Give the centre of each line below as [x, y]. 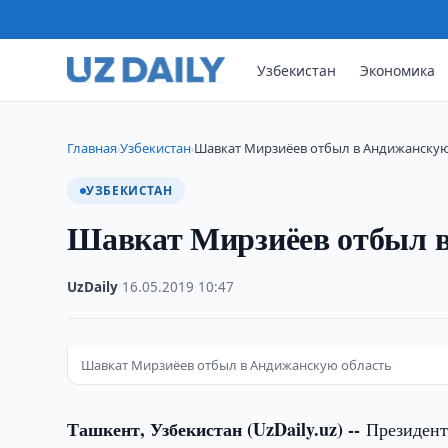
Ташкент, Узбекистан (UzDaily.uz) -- [217, 429]
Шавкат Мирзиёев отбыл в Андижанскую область [237, 365]
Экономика [398, 70]
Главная [92, 148]
